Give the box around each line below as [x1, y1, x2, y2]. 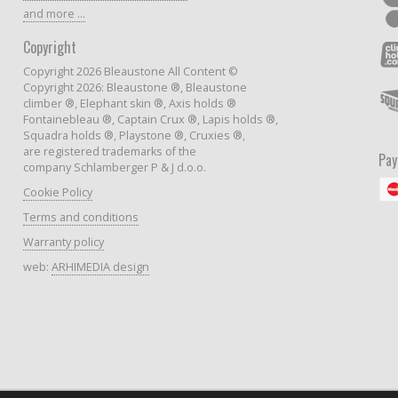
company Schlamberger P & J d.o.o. [23, 159, 206, 175]
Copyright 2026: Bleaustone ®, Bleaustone [23, 79, 247, 95]
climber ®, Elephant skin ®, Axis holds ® [23, 95, 236, 111]
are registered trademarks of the [23, 143, 196, 159]
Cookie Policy [23, 184, 92, 200]
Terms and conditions [23, 209, 139, 225]
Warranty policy [23, 234, 104, 250]
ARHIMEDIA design [52, 259, 149, 275]
